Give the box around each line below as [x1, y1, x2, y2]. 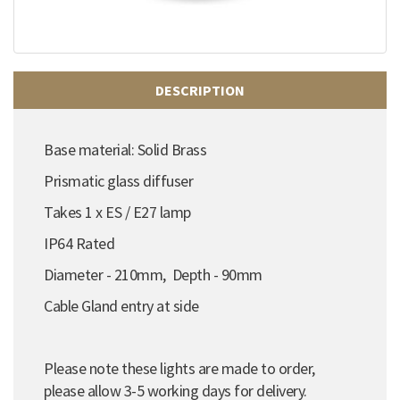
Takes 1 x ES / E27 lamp [44, 201, 191, 222]
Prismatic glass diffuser [44, 170, 193, 191]
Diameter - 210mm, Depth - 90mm [44, 263, 262, 285]
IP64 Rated [44, 232, 114, 254]
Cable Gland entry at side [44, 295, 199, 316]
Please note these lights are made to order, [44, 357, 315, 379]
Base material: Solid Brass [44, 138, 206, 160]
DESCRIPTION [155, 80, 245, 99]
